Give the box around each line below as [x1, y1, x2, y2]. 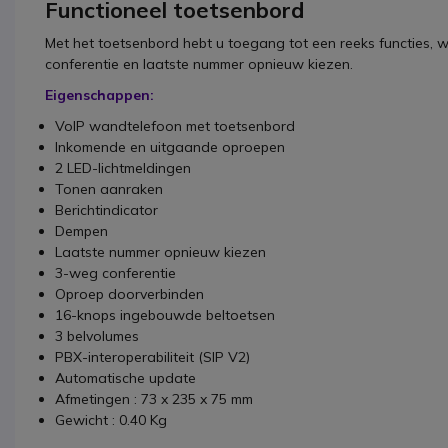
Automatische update [55, 369, 196, 388]
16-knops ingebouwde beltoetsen [55, 306, 275, 325]
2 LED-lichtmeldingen [55, 159, 191, 178]
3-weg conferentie [55, 264, 176, 283]
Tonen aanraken [55, 180, 163, 199]
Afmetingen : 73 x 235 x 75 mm [55, 390, 253, 409]
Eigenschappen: [45, 86, 154, 105]
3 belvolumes [55, 327, 139, 346]
